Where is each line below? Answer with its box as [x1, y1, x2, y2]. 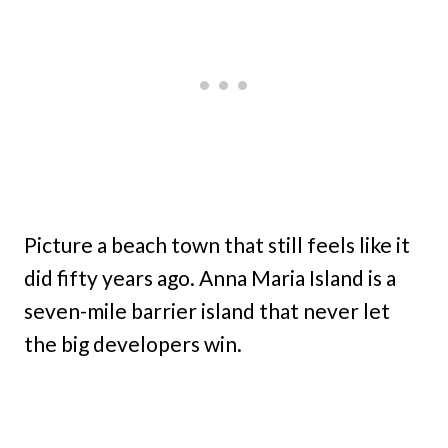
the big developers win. [24, 330, 242, 356]
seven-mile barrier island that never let [24, 297, 390, 323]
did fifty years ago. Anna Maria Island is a [24, 264, 396, 290]
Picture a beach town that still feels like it [24, 231, 410, 257]
